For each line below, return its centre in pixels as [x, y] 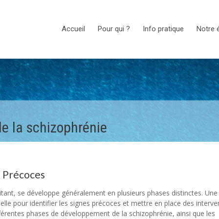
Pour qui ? [114, 29]
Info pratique [163, 29]
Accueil [73, 29]
